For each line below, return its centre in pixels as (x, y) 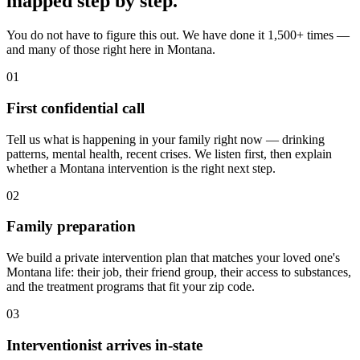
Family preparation (71, 227)
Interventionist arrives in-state (104, 345)
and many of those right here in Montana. (111, 50)
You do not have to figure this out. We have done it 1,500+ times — (178, 35)
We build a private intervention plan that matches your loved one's (173, 258)
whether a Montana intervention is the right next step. (141, 168)
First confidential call (76, 108)
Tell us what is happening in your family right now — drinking (166, 139)
